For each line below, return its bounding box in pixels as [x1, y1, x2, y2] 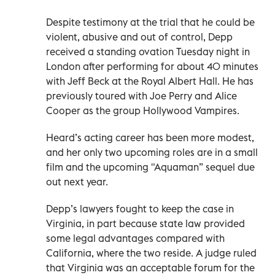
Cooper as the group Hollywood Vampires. [46, 104, 239, 117]
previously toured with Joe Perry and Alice [46, 90, 237, 103]
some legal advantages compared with [46, 232, 225, 245]
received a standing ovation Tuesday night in [46, 45, 250, 58]
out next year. [46, 176, 108, 188]
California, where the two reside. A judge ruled [46, 247, 257, 260]
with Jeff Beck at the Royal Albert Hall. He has [46, 75, 254, 88]
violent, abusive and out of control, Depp [46, 31, 233, 44]
